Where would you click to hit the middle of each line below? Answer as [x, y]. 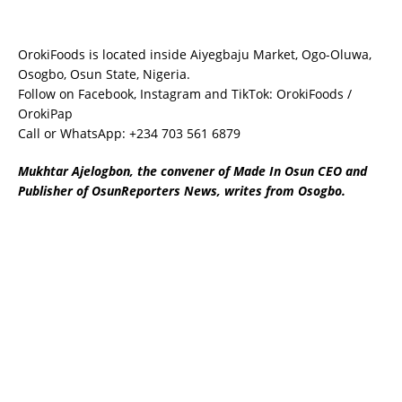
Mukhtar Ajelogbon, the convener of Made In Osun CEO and [192, 171]
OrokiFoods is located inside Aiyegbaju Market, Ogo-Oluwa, [195, 55]
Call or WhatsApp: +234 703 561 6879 [129, 134]
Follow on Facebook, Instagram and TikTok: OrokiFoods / [185, 94]
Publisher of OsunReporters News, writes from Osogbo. [182, 191]
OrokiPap [45, 114]
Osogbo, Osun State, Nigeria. [104, 74]
